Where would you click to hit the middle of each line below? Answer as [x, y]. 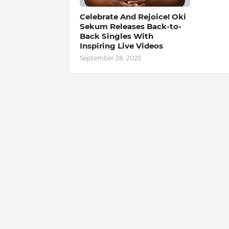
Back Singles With [116, 36]
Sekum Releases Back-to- [130, 26]
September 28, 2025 [110, 58]
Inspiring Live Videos [121, 45]
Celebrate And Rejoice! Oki [133, 16]
